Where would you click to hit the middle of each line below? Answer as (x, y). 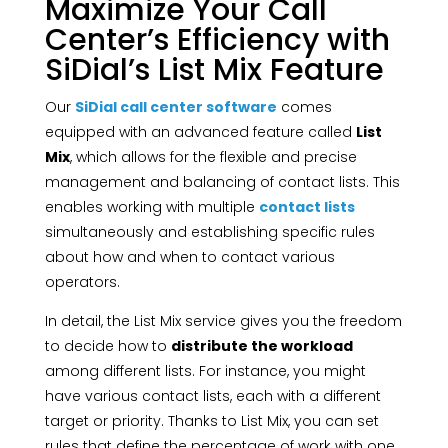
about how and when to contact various (189, 257)
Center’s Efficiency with (217, 40)
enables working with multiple (151, 207)
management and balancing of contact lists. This (222, 182)
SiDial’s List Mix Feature (214, 70)
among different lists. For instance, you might (205, 371)
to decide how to (107, 346)
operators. (82, 282)
